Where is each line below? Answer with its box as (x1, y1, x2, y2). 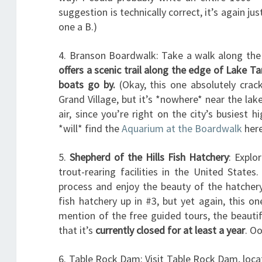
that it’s (58, 223, 96, 237)
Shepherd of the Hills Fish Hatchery (70, 150, 229, 164)
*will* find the (58, 122, 122, 135)
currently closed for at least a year (95, 223, 246, 237)
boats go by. (58, 78, 119, 91)
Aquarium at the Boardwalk (122, 122, 243, 135)
